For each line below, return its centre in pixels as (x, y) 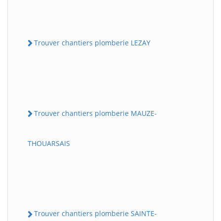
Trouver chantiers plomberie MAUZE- (95, 113)
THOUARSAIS (49, 144)
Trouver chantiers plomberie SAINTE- (95, 214)
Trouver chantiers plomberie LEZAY (92, 42)
